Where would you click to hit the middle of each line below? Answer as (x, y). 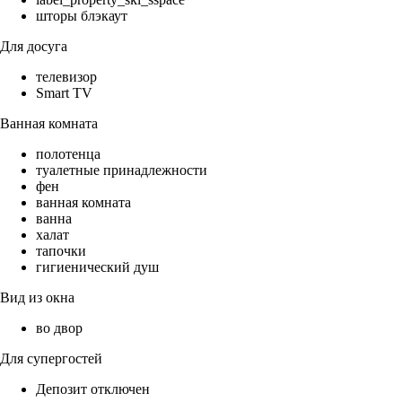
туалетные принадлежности (122, 170)
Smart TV (64, 93)
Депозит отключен (93, 389)
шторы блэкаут (82, 16)
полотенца (68, 154)
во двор (59, 328)
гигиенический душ (97, 267)
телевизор (66, 77)
